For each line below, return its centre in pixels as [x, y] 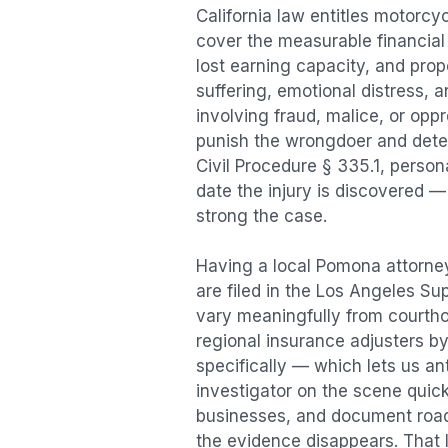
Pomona [348, 266]
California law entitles [285, 15]
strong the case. [261, 215]
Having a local [256, 266]
